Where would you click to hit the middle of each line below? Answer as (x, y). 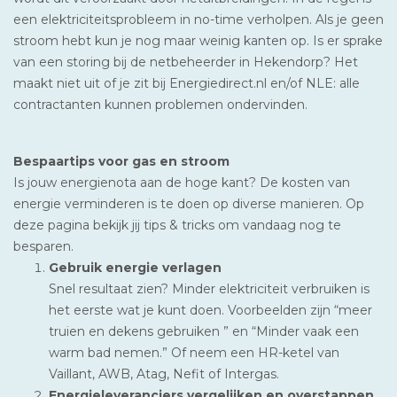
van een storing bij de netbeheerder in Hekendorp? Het (186, 62)
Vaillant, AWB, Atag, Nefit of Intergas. (164, 374)
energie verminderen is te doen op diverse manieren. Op (189, 203)
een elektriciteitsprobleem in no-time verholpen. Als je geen (198, 19)
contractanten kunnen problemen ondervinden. (160, 104)
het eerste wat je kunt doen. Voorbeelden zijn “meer (210, 310)
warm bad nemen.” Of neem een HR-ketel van (194, 352)
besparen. (43, 246)
